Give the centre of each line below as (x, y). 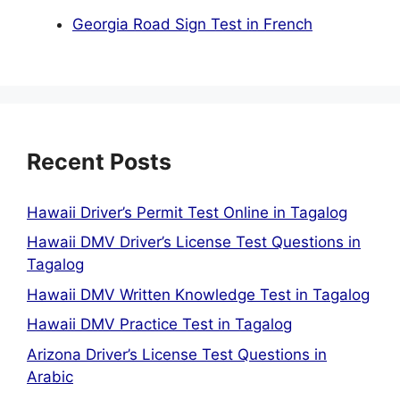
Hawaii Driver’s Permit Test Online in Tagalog (187, 212)
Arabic (50, 376)
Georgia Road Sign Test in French (192, 25)
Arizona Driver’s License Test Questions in (177, 354)
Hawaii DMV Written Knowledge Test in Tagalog (198, 294)
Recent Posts (99, 161)
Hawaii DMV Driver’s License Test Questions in (194, 242)
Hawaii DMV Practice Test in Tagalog (159, 325)
